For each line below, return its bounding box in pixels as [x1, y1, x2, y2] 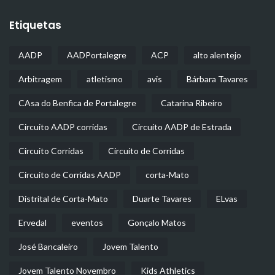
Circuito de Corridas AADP [18, 169, 121, 180]
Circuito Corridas [18, 145, 83, 156]
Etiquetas [9, 18, 61, 33]
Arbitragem [18, 74, 62, 84]
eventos [71, 217, 103, 228]
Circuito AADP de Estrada [132, 122, 231, 132]
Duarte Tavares [133, 193, 192, 204]
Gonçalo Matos [128, 217, 186, 228]
